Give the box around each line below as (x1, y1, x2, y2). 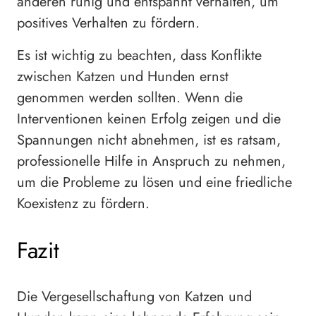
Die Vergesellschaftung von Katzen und (17, 286, 252, 307)
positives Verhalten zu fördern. (17, 13, 200, 34)
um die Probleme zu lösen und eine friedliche (17, 172, 292, 193)
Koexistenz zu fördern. (17, 193, 150, 214)
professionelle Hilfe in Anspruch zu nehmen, (17, 151, 286, 172)
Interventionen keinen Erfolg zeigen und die (17, 109, 281, 130)
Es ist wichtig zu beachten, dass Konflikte (17, 45, 262, 66)
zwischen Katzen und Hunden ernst (17, 66, 229, 87)
